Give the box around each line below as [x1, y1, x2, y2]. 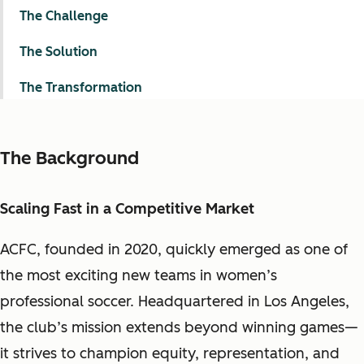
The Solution [19, 44, 97, 59]
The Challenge [19, 8, 108, 24]
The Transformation [19, 80, 142, 95]
